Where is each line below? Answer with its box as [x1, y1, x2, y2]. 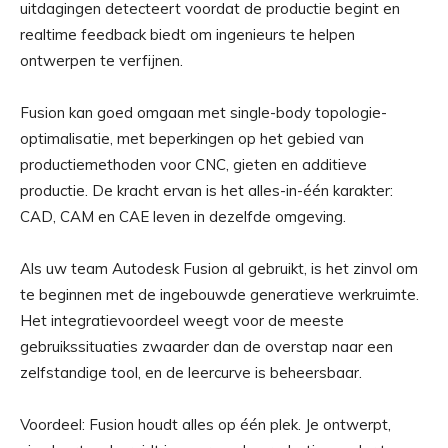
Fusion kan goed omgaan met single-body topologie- [20, 103, 387, 123]
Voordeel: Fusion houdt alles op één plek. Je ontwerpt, [20, 415, 391, 435]
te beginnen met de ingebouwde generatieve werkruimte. [20, 285, 419, 305]
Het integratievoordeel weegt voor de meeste [20, 311, 344, 331]
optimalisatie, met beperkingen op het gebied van [20, 129, 364, 149]
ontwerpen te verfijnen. [20, 51, 183, 71]
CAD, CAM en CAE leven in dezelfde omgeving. [20, 207, 346, 227]
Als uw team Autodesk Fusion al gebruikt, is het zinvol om [20, 259, 418, 279]
